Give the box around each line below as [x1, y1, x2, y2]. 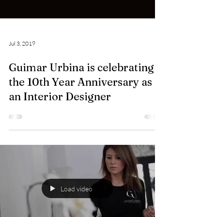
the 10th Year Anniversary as [9, 114, 152, 127]
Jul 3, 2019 [9, 78, 35, 86]
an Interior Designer [9, 128, 111, 142]
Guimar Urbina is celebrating [9, 99, 154, 113]
